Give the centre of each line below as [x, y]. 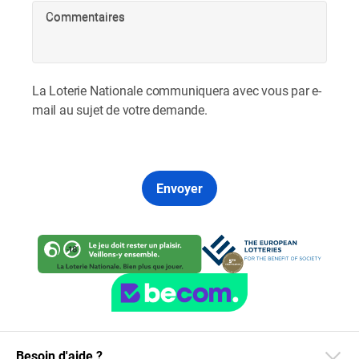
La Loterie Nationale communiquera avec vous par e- [177, 90]
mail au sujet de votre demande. [120, 109]
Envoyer [179, 188]
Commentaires [85, 16]
